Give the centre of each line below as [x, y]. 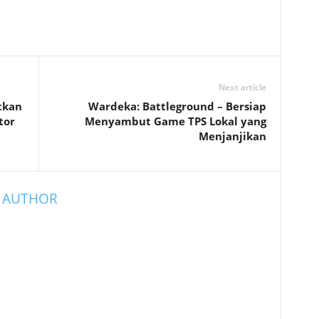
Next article [242, 87]
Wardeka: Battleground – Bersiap [177, 106]
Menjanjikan [232, 136]
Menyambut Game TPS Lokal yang [175, 121]
